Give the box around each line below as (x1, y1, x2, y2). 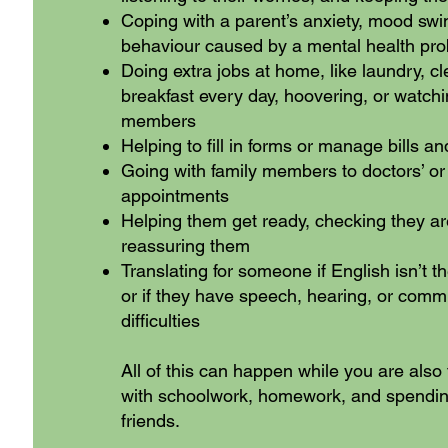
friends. (120, 410, 180, 431)
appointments (120, 185, 229, 206)
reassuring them (120, 235, 250, 256)
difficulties (120, 310, 200, 331)
